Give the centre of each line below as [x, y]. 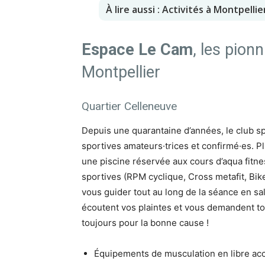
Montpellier [121, 72]
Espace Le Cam [137, 49]
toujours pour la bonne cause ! [145, 222]
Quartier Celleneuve [129, 106]
